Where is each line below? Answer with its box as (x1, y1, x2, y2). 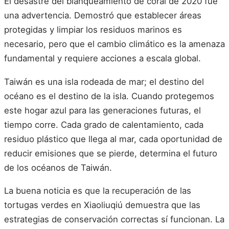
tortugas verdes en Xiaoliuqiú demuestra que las (4, 200, 200, 211)
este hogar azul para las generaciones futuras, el (4, 105, 201, 116)
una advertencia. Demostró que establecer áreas (4, 10, 201, 20)
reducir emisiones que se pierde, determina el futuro (4, 148, 217, 158)
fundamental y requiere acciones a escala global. (4, 53, 201, 63)
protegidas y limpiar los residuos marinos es (4, 24, 182, 35)
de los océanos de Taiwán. (4, 162, 112, 173)
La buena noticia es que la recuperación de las (4, 186, 191, 196)
